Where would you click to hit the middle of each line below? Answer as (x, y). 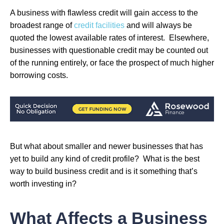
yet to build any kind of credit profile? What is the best (105, 159)
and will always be (158, 25)
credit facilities (99, 25)
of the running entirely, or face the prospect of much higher (112, 62)
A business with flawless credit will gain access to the (104, 12)
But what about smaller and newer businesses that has (106, 146)
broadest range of (42, 25)
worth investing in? (43, 184)
